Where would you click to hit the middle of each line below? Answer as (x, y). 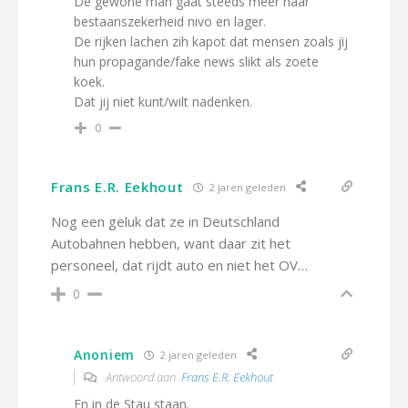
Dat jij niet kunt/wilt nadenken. (163, 102)
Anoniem (104, 354)
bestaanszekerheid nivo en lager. (170, 21)
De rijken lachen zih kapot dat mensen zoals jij (211, 41)
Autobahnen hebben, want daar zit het (171, 243)
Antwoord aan (142, 377)
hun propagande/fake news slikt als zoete (196, 61)
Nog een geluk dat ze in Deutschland (165, 221)
